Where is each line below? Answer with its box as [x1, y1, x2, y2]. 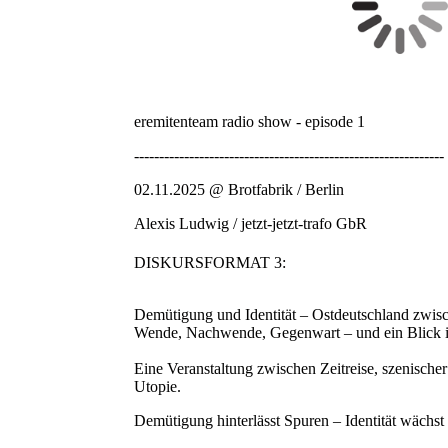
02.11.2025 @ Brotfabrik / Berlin [134, 181, 345, 199]
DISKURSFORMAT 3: [134, 254, 287, 272]
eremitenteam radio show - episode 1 [134, 113, 366, 131]
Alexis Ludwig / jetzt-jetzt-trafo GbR [134, 215, 368, 233]
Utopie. [134, 378, 186, 396]
